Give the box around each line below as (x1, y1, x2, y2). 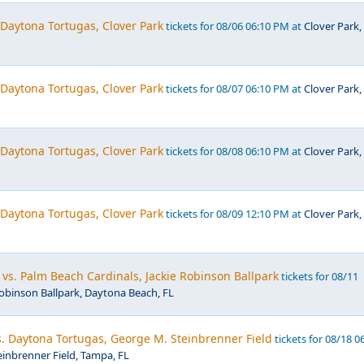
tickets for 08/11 (279, 269, 358, 284)
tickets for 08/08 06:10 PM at (163, 144, 304, 158)
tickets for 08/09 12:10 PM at (163, 206, 304, 221)
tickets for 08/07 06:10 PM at (163, 81, 304, 96)
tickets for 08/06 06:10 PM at (163, 19, 304, 33)
